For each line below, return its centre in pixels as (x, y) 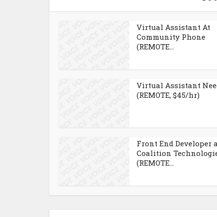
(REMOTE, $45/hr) (168, 95)
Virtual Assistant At (173, 27)
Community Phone (171, 37)
